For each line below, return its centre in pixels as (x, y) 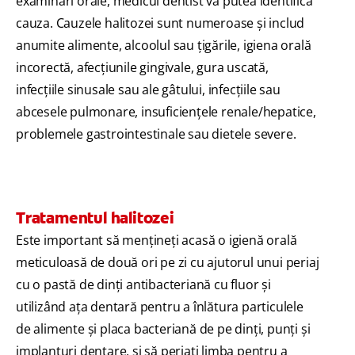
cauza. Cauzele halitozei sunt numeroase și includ (160, 23)
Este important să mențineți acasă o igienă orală (157, 240)
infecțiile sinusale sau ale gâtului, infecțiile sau (148, 90)
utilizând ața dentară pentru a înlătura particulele (160, 307)
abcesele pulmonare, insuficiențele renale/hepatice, (166, 112)
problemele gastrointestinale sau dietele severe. (156, 134)
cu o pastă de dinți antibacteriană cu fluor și (143, 285)
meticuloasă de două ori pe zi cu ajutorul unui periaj (168, 263)
